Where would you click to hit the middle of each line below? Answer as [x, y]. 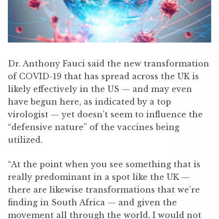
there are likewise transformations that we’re [104, 190]
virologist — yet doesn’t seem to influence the [105, 115]
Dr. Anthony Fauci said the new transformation [109, 64]
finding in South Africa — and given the [92, 203]
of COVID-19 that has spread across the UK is [103, 77]
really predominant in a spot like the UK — [99, 177]
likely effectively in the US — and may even [100, 89]
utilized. [25, 140]
